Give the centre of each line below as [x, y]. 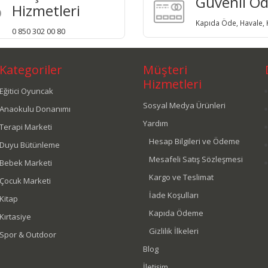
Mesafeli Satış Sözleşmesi [196, 159]
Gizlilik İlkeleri [173, 231]
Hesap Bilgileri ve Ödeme [194, 141]
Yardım [155, 123]
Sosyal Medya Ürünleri [184, 105]
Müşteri [165, 69]
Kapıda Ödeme [176, 213]
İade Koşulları [173, 195]
